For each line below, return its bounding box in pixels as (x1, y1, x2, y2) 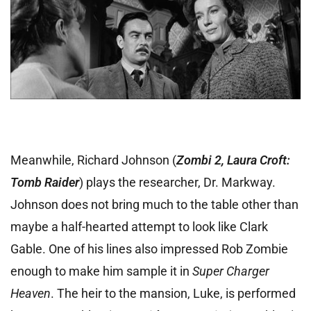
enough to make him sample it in (10, 263, 192, 278)
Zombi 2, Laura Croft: (176, 152, 290, 167)
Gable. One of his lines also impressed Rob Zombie (10, 241, 288, 256)
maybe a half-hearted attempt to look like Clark (10, 219, 268, 234)
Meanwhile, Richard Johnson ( (10, 152, 176, 167)
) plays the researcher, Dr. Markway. (79, 174, 276, 190)
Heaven (10, 285, 51, 301)
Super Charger (192, 263, 269, 278)
